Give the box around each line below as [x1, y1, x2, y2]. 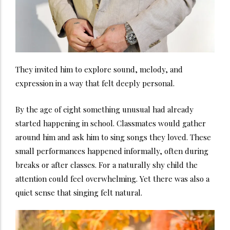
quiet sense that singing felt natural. [15, 187, 142, 198]
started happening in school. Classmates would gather [15, 118, 206, 129]
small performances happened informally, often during [15, 146, 208, 157]
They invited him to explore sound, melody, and [15, 64, 183, 75]
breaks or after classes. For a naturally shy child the [15, 160, 198, 170]
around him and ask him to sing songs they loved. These [15, 132, 211, 143]
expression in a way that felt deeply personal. [15, 78, 175, 89]
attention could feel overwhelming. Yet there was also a [15, 174, 209, 184]
